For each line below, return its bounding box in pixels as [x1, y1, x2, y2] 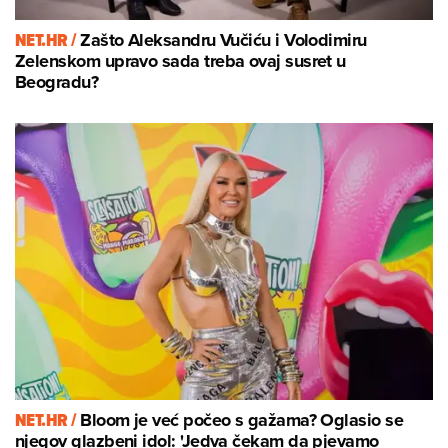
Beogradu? [15, 69, 99, 96]
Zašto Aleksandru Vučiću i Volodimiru [80, 27, 367, 54]
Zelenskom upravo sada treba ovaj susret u [15, 48, 346, 75]
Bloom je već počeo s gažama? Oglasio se [80, 407, 404, 434]
